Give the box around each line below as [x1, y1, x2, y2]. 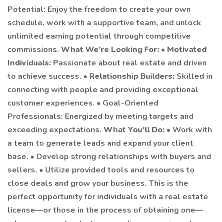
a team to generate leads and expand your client [7, 138, 193, 149]
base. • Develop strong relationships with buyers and [7, 151, 211, 162]
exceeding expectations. [7, 124, 104, 135]
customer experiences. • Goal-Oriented [7, 98, 159, 109]
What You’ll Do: [104, 124, 166, 135]
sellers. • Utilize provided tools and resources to [7, 165, 195, 175]
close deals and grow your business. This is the [7, 178, 188, 189]
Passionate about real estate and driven [53, 57, 207, 68]
